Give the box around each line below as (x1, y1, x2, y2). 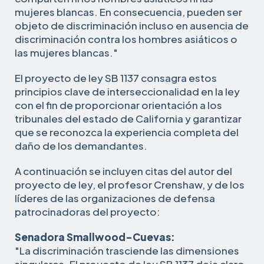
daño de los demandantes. (15, 138, 147, 152)
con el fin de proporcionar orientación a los (15, 98, 222, 111)
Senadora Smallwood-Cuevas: (15, 230, 175, 243)
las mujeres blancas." (15, 45, 118, 59)
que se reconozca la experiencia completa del (15, 125, 239, 138)
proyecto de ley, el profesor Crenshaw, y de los (15, 177, 245, 191)
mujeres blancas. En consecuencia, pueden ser (15, 5, 242, 18)
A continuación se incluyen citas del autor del (15, 164, 232, 177)
